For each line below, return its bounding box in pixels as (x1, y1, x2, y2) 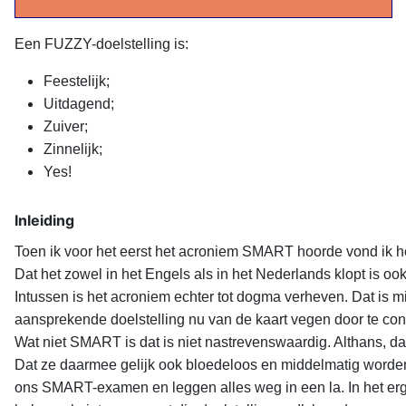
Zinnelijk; (43, 141, 102, 158)
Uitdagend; (43, 96, 114, 112)
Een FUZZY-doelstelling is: (14, 36, 188, 53)
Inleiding (14, 211, 74, 230)
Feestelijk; (43, 73, 110, 90)
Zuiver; (43, 119, 88, 135)
